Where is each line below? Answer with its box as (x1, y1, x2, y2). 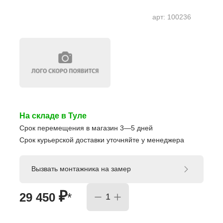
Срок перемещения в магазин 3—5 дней (19, 123, 153, 132)
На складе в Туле (19, 111, 87, 120)
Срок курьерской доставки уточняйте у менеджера (19, 135, 184, 144)
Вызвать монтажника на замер (31, 165, 131, 173)
